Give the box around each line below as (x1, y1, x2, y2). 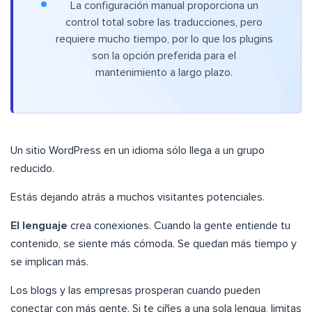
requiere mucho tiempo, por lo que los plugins (55, 33, 273, 45)
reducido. (10, 163, 54, 175)
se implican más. (10, 256, 88, 268)
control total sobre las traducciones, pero (65, 17, 263, 29)
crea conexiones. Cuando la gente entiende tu (68, 220, 290, 232)
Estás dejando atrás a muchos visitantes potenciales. (10, 192, 265, 203)
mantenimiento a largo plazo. (95, 67, 233, 79)
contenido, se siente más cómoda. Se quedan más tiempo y (10, 238, 297, 250)
